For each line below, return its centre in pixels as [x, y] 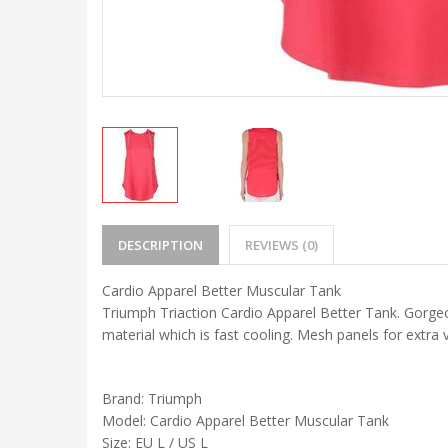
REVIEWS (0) [281, 245]
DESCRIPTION [160, 245]
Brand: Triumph [152, 399]
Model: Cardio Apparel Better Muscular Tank [245, 421]
